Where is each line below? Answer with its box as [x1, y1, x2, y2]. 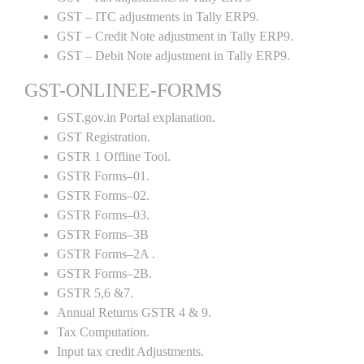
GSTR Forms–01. [57, 169, 149, 183]
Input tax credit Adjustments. [57, 344, 204, 358]
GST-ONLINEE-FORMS [24, 80, 222, 101]
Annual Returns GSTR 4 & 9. [57, 305, 211, 319]
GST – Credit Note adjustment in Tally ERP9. [57, 29, 293, 43]
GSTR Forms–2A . [57, 247, 155, 261]
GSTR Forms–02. [57, 188, 149, 202]
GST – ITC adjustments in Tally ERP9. [57, 10, 259, 24]
